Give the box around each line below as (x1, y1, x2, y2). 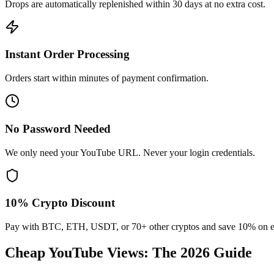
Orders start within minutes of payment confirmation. (5, 73, 209, 84)
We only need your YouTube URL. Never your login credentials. (5, 147, 255, 158)
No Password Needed (5, 122, 111, 135)
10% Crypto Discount (5, 196, 115, 210)
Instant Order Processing (5, 48, 130, 61)
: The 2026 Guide (144, 244, 252, 261)
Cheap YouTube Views (5, 244, 144, 261)
